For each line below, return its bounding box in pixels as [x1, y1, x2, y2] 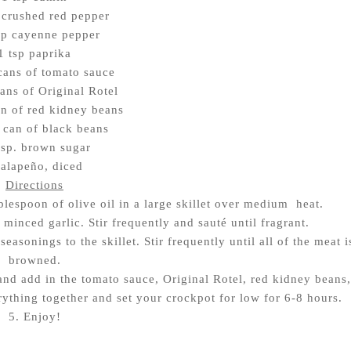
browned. [8, 253, 61, 266]
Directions [5, 178, 63, 191]
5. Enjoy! [8, 309, 61, 323]
